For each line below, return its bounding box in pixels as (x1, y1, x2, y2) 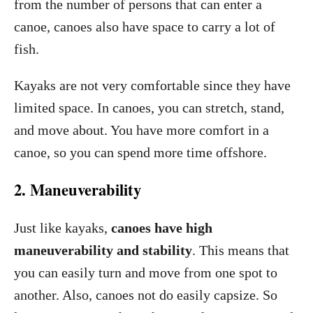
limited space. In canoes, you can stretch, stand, (14, 100, 284, 115)
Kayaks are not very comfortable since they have (14, 78, 291, 93)
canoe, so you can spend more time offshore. (14, 145, 267, 160)
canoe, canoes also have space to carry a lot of (14, 19, 275, 34)
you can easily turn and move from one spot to (14, 265, 277, 280)
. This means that (192, 242, 289, 258)
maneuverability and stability (14, 242, 192, 258)
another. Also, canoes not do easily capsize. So (14, 287, 277, 303)
